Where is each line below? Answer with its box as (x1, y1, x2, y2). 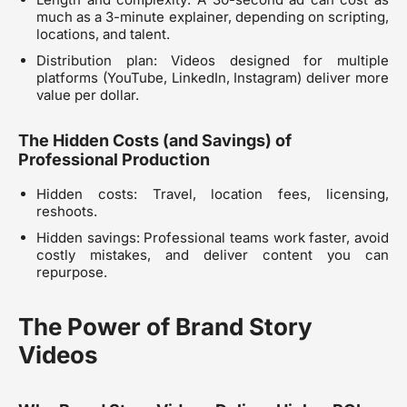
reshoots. (36, 203, 97, 221)
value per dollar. (36, 86, 139, 104)
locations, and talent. (36, 25, 170, 44)
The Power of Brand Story (18, 313, 313, 342)
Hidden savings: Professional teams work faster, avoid (36, 229, 389, 247)
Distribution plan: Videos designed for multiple (36, 52, 389, 70)
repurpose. (36, 263, 107, 282)
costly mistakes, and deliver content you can (36, 246, 389, 264)
